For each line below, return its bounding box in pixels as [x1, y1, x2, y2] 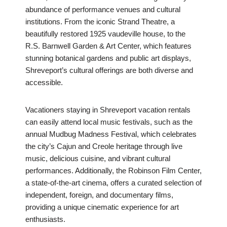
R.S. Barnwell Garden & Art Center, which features [25, 42, 192, 51]
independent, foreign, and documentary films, [25, 191, 173, 200]
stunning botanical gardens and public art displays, [25, 54, 191, 63]
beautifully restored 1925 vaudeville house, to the [25, 29, 185, 39]
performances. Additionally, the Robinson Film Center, [25, 166, 202, 175]
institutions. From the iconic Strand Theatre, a [25, 17, 175, 26]
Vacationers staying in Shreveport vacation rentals [25, 105, 191, 115]
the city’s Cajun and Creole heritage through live [25, 142, 182, 151]
